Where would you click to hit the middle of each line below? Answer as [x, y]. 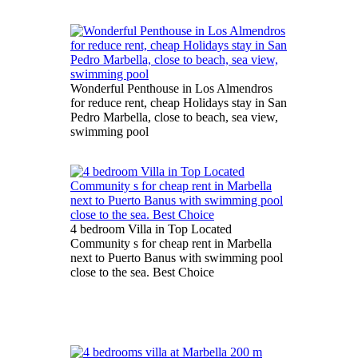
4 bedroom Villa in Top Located [151, 229]
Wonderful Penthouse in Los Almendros [171, 89]
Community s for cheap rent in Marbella [171, 244]
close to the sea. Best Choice [142, 272]
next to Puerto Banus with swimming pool [177, 258]
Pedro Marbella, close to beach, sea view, [174, 117]
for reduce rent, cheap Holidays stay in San [179, 103]
